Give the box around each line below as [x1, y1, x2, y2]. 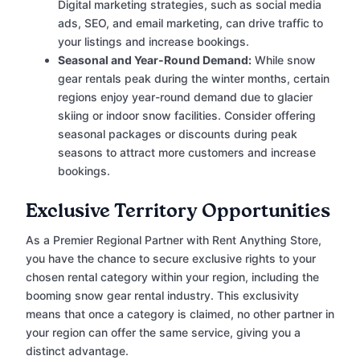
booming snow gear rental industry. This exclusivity [26, 288, 299, 303]
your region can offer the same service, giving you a [26, 325, 301, 340]
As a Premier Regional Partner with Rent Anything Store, [26, 233, 321, 247]
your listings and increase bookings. [58, 35, 249, 49]
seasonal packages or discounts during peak [58, 127, 297, 141]
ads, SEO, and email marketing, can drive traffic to [58, 16, 323, 31]
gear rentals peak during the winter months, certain [58, 72, 329, 86]
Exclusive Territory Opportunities [26, 202, 330, 222]
